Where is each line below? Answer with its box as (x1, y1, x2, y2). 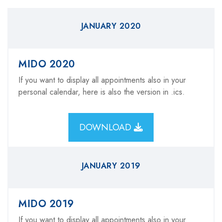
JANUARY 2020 (81, 20, 141, 32)
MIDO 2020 (18, 57, 75, 71)
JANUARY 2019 (81, 160, 141, 171)
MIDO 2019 (18, 197, 74, 211)
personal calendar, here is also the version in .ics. (18, 86, 185, 98)
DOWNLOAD (79, 121, 134, 134)
